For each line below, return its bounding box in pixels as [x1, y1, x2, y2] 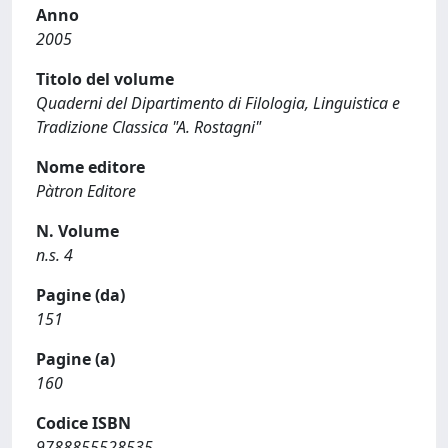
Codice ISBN [36, 412, 131, 434]
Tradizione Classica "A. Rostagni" [36, 116, 261, 138]
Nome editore [36, 156, 145, 178]
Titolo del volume [36, 68, 174, 90]
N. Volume [36, 220, 119, 242]
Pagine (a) [36, 348, 115, 370]
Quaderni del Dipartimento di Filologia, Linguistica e [36, 92, 400, 114]
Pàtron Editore [36, 180, 136, 202]
